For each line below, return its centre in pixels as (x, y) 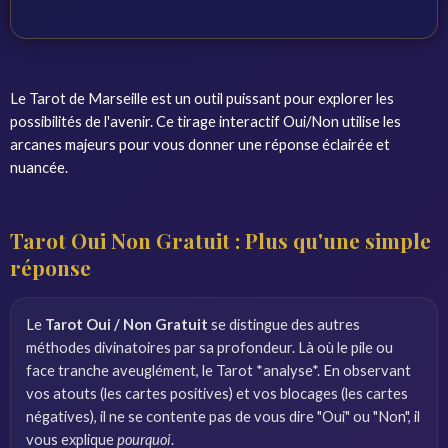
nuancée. (39, 167)
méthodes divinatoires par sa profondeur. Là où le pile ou (209, 347)
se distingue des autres (284, 324)
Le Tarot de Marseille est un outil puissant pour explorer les (202, 98)
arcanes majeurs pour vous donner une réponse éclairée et (200, 144)
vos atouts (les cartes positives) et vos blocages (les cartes (217, 393)
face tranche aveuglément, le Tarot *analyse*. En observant (218, 370)
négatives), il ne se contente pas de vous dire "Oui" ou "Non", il (223, 416)
